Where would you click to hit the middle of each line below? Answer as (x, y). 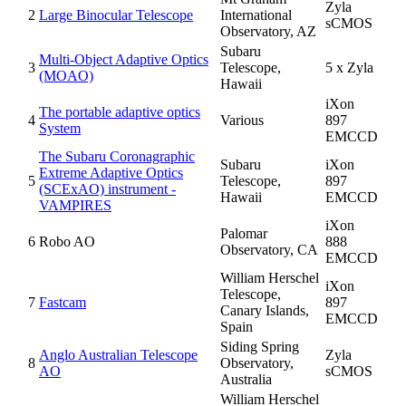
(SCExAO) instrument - (107, 188)
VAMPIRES (75, 205)
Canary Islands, (265, 310)
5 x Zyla (349, 67)
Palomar (244, 233)
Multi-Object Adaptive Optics (124, 59)
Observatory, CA (269, 249)
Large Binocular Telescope (116, 14)
